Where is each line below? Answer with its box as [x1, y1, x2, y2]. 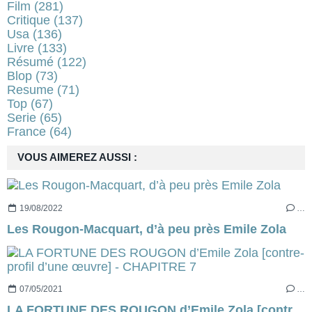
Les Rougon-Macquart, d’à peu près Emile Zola [7, 221, 286, 236]
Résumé [7, 55, 54, 70]
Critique [7, 13, 50, 28]
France [7, 125, 46, 139]
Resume [7, 83, 54, 97]
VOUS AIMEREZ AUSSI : [17, 152, 137, 164]
